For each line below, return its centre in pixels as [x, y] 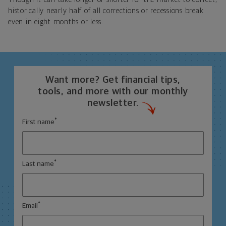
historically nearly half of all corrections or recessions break [106, 11]
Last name [38, 164]
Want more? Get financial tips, [113, 80]
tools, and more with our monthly [113, 92]
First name [38, 122]
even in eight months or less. [56, 22]
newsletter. [113, 103]
